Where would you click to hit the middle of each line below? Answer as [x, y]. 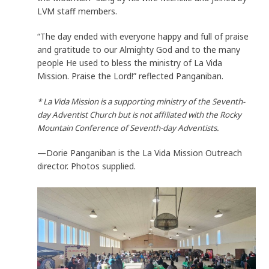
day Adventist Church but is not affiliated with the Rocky [140, 114]
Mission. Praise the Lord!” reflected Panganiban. [131, 76]
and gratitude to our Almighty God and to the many [139, 49]
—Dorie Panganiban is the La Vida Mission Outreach [140, 153]
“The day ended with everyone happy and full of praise [143, 36]
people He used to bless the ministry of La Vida [130, 62]
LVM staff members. [77, 11]
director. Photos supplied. [87, 166]
